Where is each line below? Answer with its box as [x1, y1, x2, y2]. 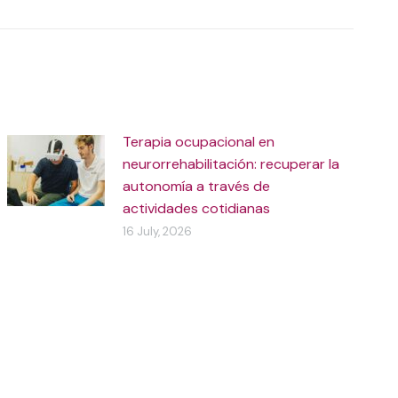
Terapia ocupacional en [123, 132, 275, 151]
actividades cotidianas [123, 199, 271, 218]
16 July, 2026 [123, 224, 193, 239]
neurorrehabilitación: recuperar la [123, 155, 340, 173]
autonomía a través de [123, 177, 271, 195]
